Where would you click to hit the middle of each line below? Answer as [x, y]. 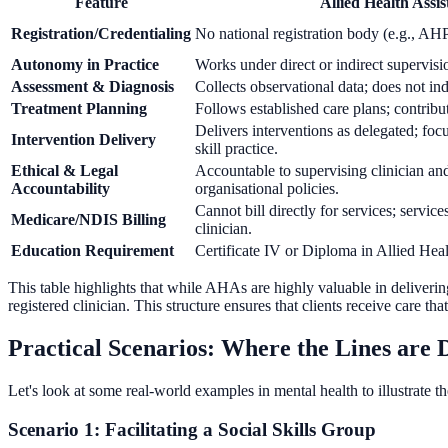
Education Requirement [92, 251]
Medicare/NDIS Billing [88, 220]
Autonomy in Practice [85, 65]
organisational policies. [267, 189]
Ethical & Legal [64, 171]
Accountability [60, 189]
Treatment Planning [79, 109]
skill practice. [236, 149]
